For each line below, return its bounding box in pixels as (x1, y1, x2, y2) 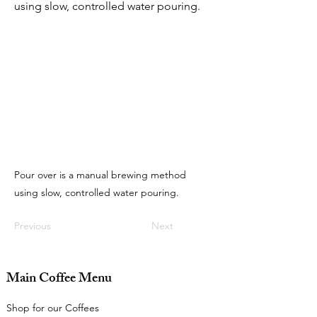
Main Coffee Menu (6, 267, 112, 292)
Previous (14, 219, 51, 233)
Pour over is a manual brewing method (14, 168, 186, 182)
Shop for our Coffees (6, 301, 99, 315)
